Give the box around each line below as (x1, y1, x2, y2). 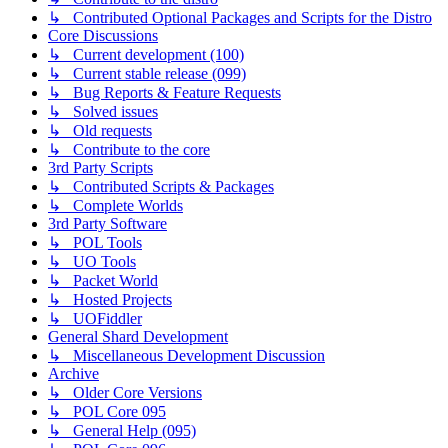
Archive (48, 365, 99, 383)
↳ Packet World (48, 272, 158, 290)
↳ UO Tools (48, 253, 136, 271)
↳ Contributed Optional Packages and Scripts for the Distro (48, 9, 432, 27)
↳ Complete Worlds (48, 197, 183, 215)
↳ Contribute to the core (48, 141, 210, 159)
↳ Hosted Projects (48, 291, 172, 309)
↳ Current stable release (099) (48, 65, 246, 83)
